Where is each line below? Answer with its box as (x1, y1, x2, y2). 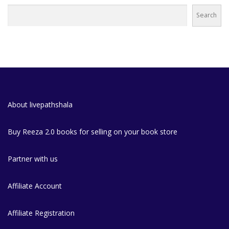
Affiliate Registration (8, 208, 75, 218)
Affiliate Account (8, 180, 62, 191)
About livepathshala (8, 99, 73, 109)
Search (196, 11, 217, 20)
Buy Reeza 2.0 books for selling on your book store (8, 126, 177, 136)
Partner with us (8, 153, 58, 164)
